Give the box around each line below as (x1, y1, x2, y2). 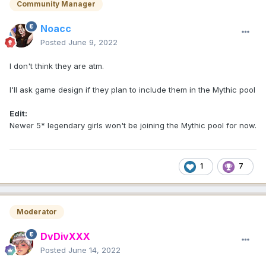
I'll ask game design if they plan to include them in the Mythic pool (9, 84, 255, 94)
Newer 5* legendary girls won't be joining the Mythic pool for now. (9, 120, 256, 130)
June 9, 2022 (68, 37, 118, 47)
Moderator (17, 207, 57, 216)
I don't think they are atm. (9, 61, 104, 71)
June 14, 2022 (68, 245, 121, 255)
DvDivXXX (40, 230, 90, 242)
